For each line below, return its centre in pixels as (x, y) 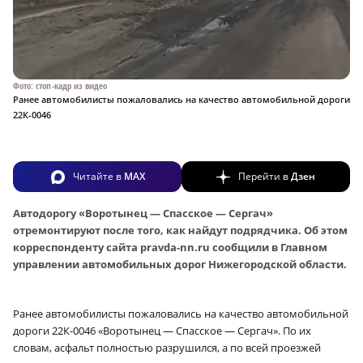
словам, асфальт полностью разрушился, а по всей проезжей (167, 348)
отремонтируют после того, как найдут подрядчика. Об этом (180, 231)
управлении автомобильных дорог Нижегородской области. (180, 265)
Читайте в (98, 176)
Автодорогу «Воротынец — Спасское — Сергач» (143, 214)
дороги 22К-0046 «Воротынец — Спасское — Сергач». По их (162, 331)
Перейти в (265, 176)
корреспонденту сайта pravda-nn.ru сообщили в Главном (170, 248)
